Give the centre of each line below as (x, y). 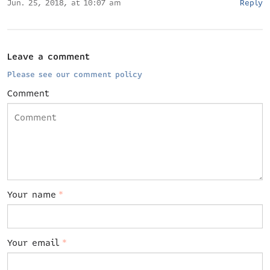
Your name (32, 195)
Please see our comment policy (75, 75)
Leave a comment (49, 57)
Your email (33, 243)
